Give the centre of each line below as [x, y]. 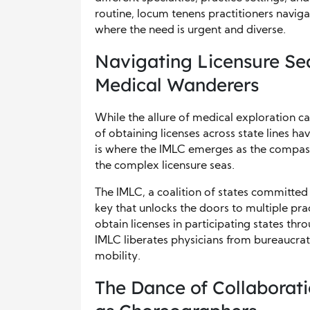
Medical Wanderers [177, 85]
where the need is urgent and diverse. [190, 30]
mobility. [118, 257]
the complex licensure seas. [165, 166]
